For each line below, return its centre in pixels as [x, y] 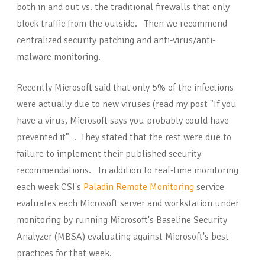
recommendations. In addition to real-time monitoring [127, 171]
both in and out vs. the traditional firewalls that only [123, 7]
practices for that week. [65, 253]
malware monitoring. [60, 57]
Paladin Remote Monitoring [140, 187]
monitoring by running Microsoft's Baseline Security [122, 220]
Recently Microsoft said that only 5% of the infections [125, 88]
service [210, 187]
